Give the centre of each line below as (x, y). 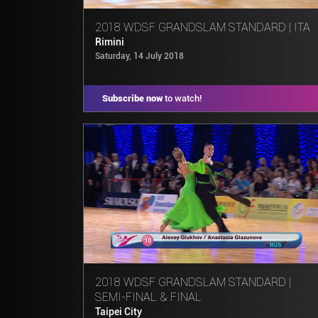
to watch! (182, 98)
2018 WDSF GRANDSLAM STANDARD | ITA (203, 27)
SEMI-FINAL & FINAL (148, 297)
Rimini (110, 42)
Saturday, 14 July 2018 (139, 56)
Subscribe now (132, 98)
